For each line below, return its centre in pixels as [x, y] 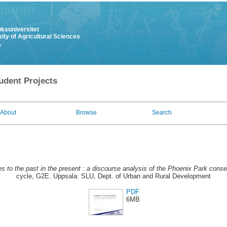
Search [162, 112]
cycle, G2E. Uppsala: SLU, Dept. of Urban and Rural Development [113, 176]
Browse [86, 112]
